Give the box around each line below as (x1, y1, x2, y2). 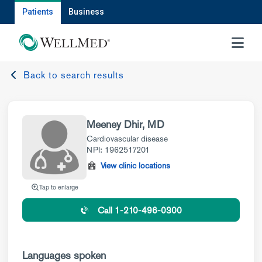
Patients (22, 7, 53, 16)
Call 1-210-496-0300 (98, 204, 182, 216)
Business (68, 7, 104, 16)
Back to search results (23, 69, 124, 81)
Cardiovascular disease (87, 133, 168, 144)
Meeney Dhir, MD (87, 118, 164, 131)
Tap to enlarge (39, 182, 78, 191)
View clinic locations (101, 160, 170, 171)
